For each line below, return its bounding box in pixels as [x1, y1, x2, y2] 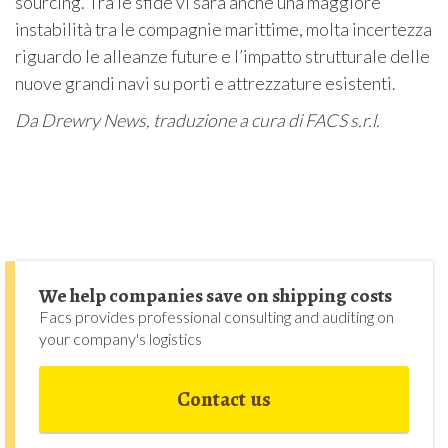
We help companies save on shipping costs [39, 280, 392, 312]
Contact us [177, 382, 271, 415]
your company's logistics [39, 329, 202, 349]
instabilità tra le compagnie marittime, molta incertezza [15, 18, 432, 41]
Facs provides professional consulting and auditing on [39, 307, 394, 327]
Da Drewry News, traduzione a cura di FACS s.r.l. [15, 109, 380, 132]
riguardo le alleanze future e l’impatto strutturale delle [15, 45, 430, 68]
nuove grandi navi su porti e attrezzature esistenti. [15, 72, 396, 95]
